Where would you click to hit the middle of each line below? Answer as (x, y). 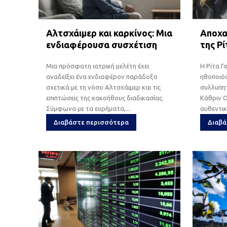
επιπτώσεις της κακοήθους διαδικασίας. (105, 98)
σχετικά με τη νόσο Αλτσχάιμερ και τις (103, 87)
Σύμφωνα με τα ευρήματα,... (88, 108)
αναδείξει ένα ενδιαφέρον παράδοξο (102, 76)
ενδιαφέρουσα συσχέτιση (102, 44)
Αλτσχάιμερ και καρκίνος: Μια (109, 33)
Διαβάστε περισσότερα (91, 122)
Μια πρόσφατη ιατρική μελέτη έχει (98, 66)
